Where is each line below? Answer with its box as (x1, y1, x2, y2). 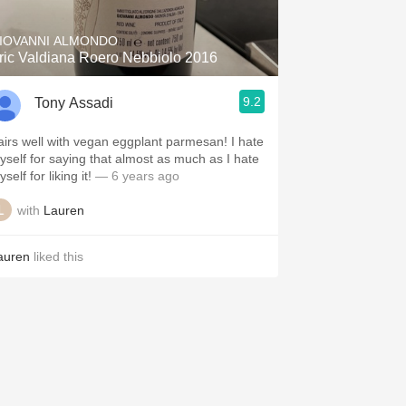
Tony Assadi (34, 94, 113, 111)
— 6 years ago (92, 169, 179, 183)
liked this (30, 249, 83, 264)
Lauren (43, 202, 84, 217)
